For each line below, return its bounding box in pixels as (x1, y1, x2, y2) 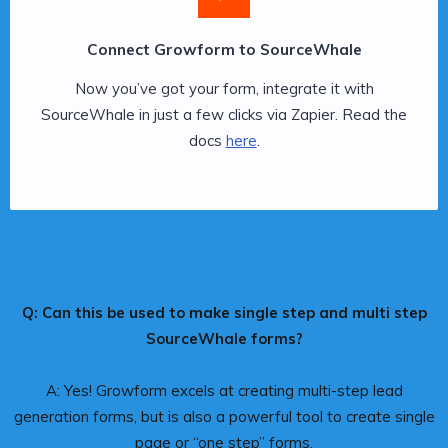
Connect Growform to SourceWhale (86, 39, 362, 59)
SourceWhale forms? (145, 328, 303, 348)
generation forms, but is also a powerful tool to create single (13, 406, 435, 426)
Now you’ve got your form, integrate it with (74, 78, 374, 98)
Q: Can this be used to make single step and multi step (21, 302, 427, 322)
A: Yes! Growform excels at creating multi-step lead (45, 380, 403, 400)
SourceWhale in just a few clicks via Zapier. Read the (41, 104, 407, 124)
